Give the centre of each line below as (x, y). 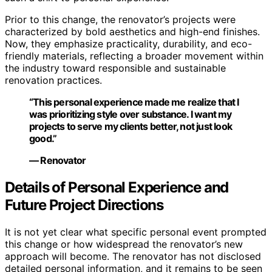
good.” (43, 139)
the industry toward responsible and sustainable (115, 68)
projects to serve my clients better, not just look (131, 127)
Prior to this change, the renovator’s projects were (120, 20)
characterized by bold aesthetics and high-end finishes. (132, 32)
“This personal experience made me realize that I (134, 102)
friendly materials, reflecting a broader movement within (134, 56)
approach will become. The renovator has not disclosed (133, 256)
